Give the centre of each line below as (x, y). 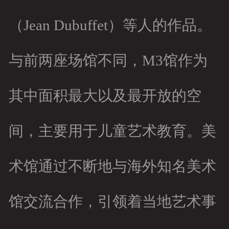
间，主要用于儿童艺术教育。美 (112, 131)
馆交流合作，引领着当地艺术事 (112, 202)
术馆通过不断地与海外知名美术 (112, 166)
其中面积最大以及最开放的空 (105, 96)
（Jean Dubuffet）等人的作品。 (110, 25)
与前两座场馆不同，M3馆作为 (108, 61)
